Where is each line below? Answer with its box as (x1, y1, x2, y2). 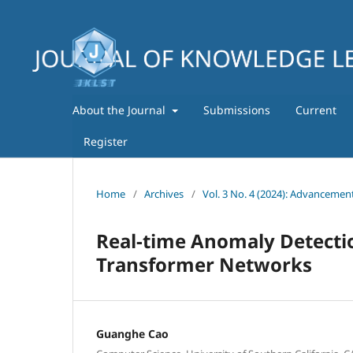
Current (295, 102, 336, 117)
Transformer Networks (96, 251, 312, 277)
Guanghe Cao (96, 325, 169, 341)
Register (84, 133, 128, 149)
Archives (144, 186, 184, 201)
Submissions (203, 102, 270, 117)
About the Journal (72, 102, 169, 117)
